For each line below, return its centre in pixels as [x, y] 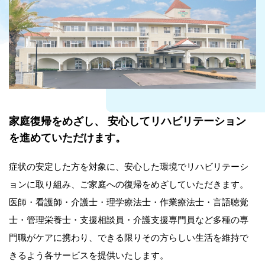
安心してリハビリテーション [175, 120]
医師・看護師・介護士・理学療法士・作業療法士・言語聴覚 [129, 201]
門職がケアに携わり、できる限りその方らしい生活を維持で [129, 237]
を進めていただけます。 [67, 137]
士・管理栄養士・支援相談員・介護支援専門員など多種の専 [129, 219]
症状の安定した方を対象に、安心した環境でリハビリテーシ [129, 166]
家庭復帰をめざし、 [57, 120]
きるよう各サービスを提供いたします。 [89, 254]
